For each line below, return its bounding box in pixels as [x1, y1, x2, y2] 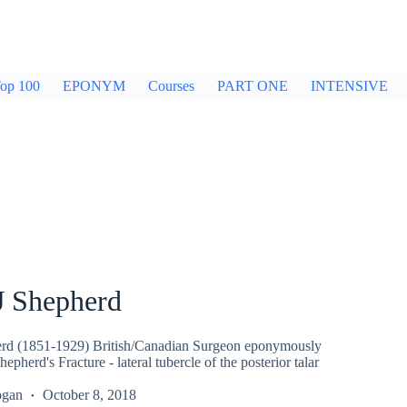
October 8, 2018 [42, 386, 136, 402]
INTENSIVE [311, 78, 388, 94]
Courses [148, 78, 194, 94]
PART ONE [217, 78, 288, 94]
